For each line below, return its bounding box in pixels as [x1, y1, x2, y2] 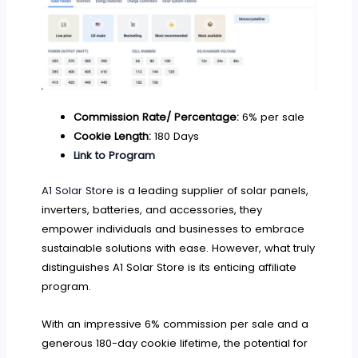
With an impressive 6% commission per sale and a [42, 316, 309, 332]
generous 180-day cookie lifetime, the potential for [42, 335, 308, 351]
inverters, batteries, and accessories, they [42, 201, 263, 217]
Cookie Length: [73, 128, 151, 144]
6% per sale [238, 109, 304, 125]
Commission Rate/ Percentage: [73, 109, 239, 125]
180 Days [150, 128, 199, 144]
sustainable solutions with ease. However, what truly [42, 240, 316, 256]
